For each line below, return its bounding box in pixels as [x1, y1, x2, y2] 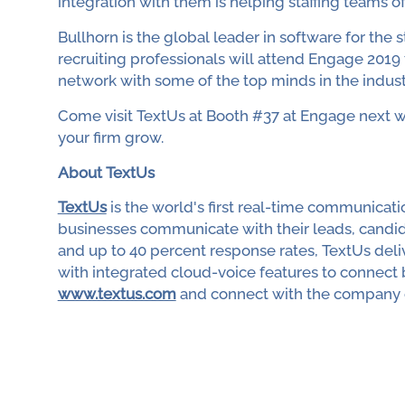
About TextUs [57, 163, 155, 182]
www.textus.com [57, 285, 176, 304]
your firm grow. [57, 127, 164, 146]
